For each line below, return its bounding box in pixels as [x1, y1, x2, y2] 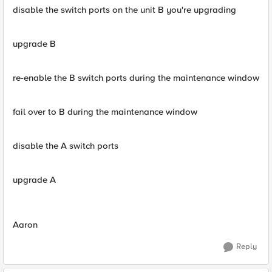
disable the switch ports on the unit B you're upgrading [13, 4, 236, 15]
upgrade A [13, 174, 56, 185]
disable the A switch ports [13, 140, 118, 151]
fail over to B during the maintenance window [13, 106, 197, 117]
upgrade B [13, 38, 56, 49]
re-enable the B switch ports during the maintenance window [13, 72, 259, 83]
